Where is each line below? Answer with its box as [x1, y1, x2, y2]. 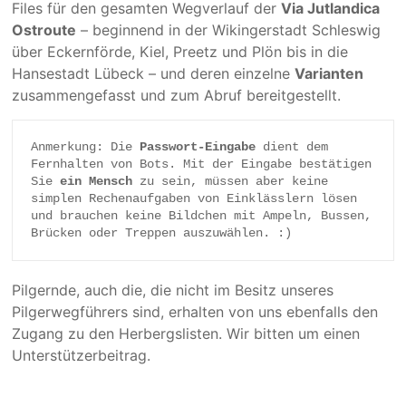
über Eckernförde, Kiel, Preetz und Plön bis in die [12, 43, 349, 61]
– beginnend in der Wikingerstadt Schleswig [76, 21, 382, 39]
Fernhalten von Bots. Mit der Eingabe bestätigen [31, 157, 372, 171]
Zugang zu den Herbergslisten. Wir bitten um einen [12, 324, 361, 343]
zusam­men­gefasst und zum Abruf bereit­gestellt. [12, 86, 342, 104]
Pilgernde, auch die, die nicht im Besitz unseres [12, 281, 334, 299]
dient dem [256, 140, 329, 154]
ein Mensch [60, 174, 133, 188]
